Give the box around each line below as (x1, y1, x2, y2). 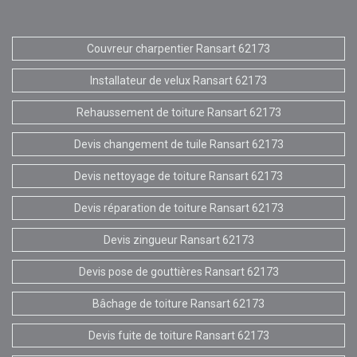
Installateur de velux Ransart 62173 (90, 73, 267, 87)
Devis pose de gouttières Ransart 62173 (78, 265, 279, 278)
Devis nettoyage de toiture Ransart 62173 (74, 169, 283, 182)
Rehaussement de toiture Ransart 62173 (76, 105, 281, 119)
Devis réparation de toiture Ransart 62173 (73, 201, 284, 214)
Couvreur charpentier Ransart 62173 (87, 41, 270, 55)
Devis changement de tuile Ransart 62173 (73, 137, 284, 151)
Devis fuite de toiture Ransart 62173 (88, 328, 269, 342)
